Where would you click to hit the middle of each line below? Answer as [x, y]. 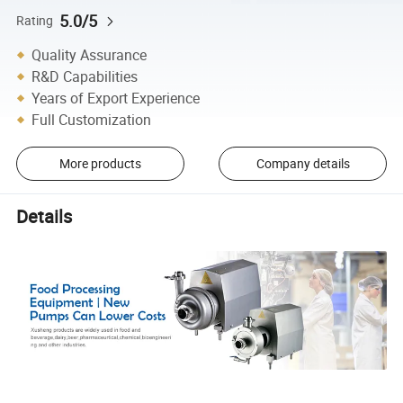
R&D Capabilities [85, 76]
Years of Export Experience [116, 98]
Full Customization [92, 119]
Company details [303, 164]
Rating [35, 20]
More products [100, 164]
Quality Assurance [90, 54]
